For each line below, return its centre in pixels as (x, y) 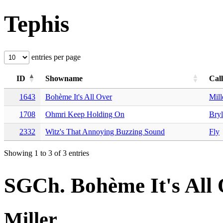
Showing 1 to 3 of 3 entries (47, 153)
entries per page (55, 57)
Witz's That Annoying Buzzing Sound (105, 131)
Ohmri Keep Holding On (85, 114)
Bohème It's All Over (79, 97)
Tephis (37, 24)
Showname (64, 78)
